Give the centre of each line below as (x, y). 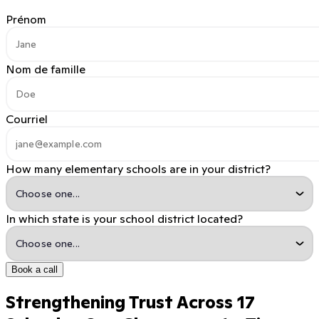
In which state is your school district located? (124, 218)
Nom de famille (46, 69)
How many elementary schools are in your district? (138, 168)
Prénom (26, 19)
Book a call (35, 269)
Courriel (27, 119)
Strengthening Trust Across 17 (130, 302)
